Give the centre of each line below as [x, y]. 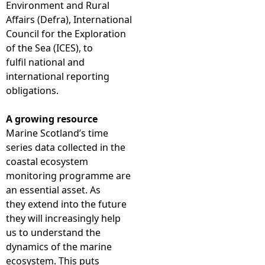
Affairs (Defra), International [69, 20]
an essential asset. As [53, 190]
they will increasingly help [63, 218]
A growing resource [52, 119]
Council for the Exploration [66, 34]
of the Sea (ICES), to [49, 48]
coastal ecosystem [47, 161]
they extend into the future [66, 204]
